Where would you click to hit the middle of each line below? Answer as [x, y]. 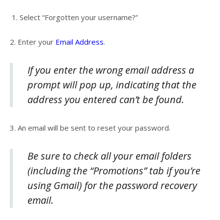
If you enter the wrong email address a [111, 70]
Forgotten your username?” [91, 17]
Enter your [36, 42]
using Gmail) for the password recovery [112, 185]
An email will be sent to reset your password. [93, 128]
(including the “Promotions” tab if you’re [114, 171]
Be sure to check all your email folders [110, 156]
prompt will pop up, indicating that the [112, 85]
